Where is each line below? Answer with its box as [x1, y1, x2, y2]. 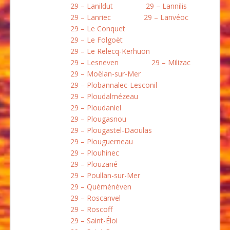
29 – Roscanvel [70, 193, 121, 203]
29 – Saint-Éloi [70, 216, 118, 226]
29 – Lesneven [70, 57, 119, 68]
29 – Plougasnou [70, 114, 126, 124]
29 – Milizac [151, 57, 190, 68]
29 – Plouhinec [70, 148, 119, 158]
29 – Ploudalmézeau [70, 91, 138, 102]
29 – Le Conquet [70, 24, 125, 34]
